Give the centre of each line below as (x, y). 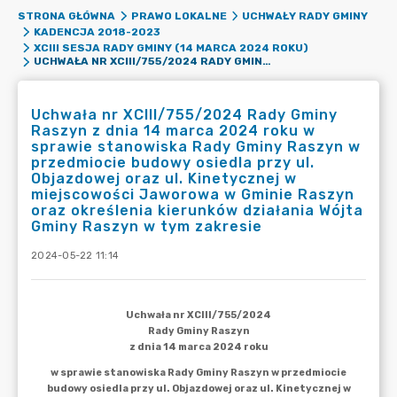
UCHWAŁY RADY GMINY (305, 16)
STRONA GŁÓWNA (66, 16)
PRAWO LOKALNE (179, 16)
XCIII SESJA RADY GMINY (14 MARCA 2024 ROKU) (171, 48)
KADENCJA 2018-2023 (97, 32)
